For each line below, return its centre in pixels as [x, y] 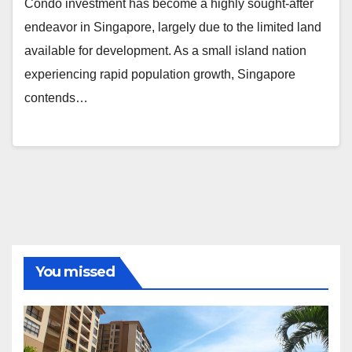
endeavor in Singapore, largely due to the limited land [173, 27]
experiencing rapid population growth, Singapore [160, 75]
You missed [75, 271]
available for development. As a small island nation [165, 51]
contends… [56, 98]
